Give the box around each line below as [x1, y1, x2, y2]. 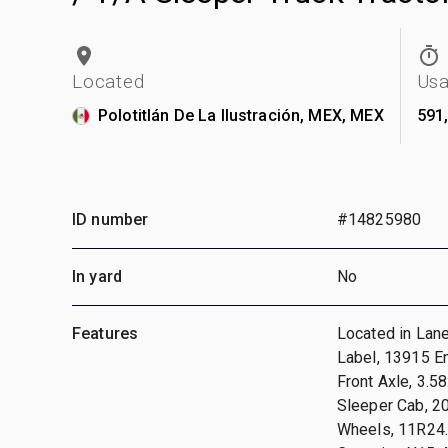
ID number [72, 209, 149, 229]
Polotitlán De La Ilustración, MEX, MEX [98, 105, 384, 125]
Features [72, 323, 139, 343]
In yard [72, 266, 123, 286]
